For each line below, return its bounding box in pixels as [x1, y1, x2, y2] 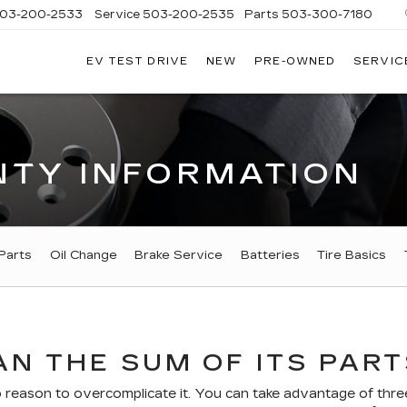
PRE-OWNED [254, 55, 336, 68]
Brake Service [134, 248, 223, 263]
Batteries [240, 248, 300, 263]
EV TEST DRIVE [85, 55, 188, 68]
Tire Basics [317, 248, 386, 263]
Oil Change [49, 248, 117, 263]
